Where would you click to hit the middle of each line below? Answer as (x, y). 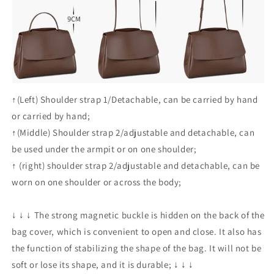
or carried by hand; (51, 116)
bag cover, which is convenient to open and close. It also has (137, 231)
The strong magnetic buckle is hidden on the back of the (148, 215)
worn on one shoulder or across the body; (97, 182)
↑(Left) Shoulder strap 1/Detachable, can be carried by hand (135, 99)
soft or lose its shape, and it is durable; (93, 264)
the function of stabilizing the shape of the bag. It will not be (137, 248)
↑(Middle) (31, 132)
